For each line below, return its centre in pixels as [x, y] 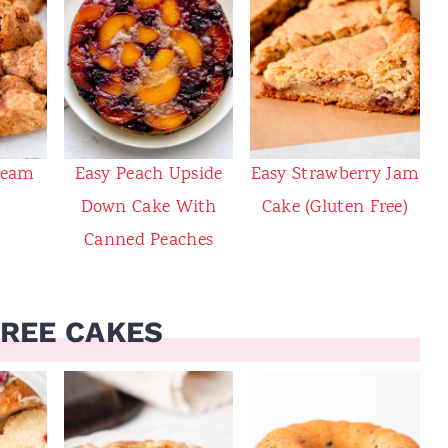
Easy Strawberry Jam [335, 174]
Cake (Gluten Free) [335, 207]
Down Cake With [148, 207]
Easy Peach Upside [148, 174]
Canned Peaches [149, 240]
